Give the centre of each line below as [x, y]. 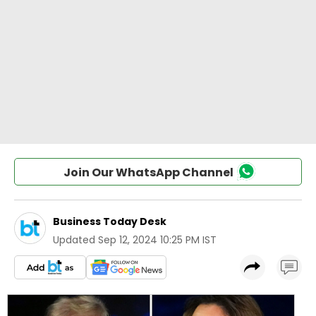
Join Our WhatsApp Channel [148, 172]
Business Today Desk [110, 221]
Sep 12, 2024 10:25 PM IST [157, 240]
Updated [74, 240]
